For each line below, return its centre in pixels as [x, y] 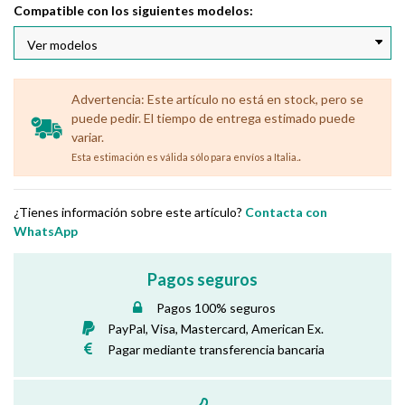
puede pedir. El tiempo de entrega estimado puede [213, 118]
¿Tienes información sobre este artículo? [129, 212]
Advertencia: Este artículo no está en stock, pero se [217, 99]
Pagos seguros [202, 280]
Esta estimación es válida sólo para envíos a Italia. [184, 156]
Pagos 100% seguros [216, 307]
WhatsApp [46, 231]
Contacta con [286, 212]
